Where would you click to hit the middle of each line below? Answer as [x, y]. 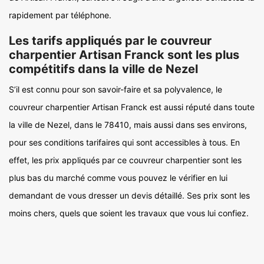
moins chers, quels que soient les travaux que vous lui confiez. [129, 213]
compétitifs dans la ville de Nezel [103, 69]
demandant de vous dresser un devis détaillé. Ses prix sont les [129, 195]
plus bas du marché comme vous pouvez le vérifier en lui [118, 178]
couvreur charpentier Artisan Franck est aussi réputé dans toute [132, 107]
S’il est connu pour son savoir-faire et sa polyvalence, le [115, 89]
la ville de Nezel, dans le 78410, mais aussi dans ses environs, [128, 125]
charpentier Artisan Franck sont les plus [124, 55]
